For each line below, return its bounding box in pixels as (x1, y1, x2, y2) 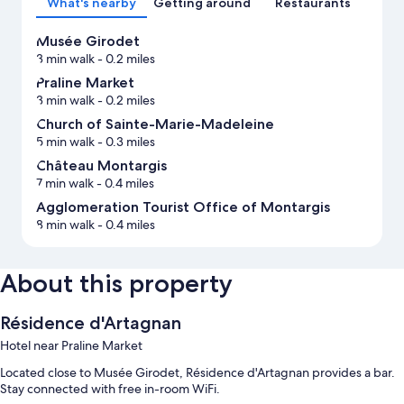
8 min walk (36, 216, 95, 234)
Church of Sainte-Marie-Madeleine (36, 115, 274, 133)
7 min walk (36, 175, 94, 192)
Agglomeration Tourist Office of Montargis (36, 198, 330, 216)
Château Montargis (36, 157, 167, 175)
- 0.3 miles (95, 133, 155, 151)
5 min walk (36, 133, 95, 151)
